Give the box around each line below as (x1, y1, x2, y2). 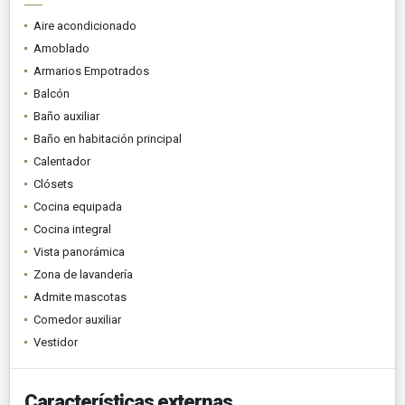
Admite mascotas (33, 289, 127, 304)
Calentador (33, 154, 90, 168)
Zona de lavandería (33, 267, 133, 281)
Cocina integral (33, 221, 111, 236)
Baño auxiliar (33, 108, 99, 123)
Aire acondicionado (33, 18, 137, 33)
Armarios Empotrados (33, 63, 149, 78)
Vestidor (33, 334, 78, 349)
